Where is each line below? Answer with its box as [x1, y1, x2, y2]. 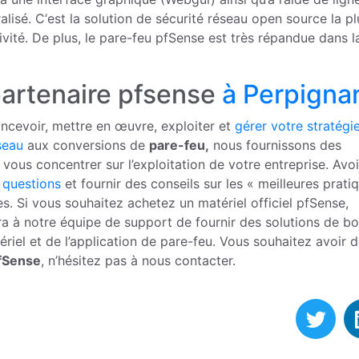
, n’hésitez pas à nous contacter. [41, 252, 236, 269]
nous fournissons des [209, 137, 341, 154]
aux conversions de [23, 137, 149, 154]
